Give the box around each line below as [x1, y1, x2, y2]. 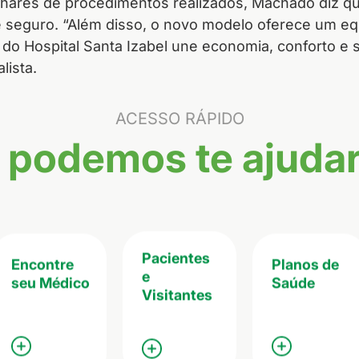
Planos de [272, 255, 340, 272]
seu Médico [10, 273, 90, 291]
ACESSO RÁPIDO [115, 109, 244, 129]
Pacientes [141, 248, 210, 266]
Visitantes [141, 285, 212, 303]
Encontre [10, 255, 74, 272]
